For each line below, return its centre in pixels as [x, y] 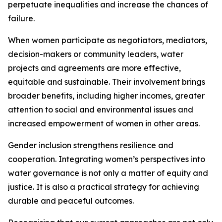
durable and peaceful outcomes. [71, 201]
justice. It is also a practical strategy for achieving [104, 187]
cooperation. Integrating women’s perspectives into [107, 159]
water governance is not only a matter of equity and [108, 173]
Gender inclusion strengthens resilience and [91, 145]
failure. [21, 18]
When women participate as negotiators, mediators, [108, 40]
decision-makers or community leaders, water [96, 54]
